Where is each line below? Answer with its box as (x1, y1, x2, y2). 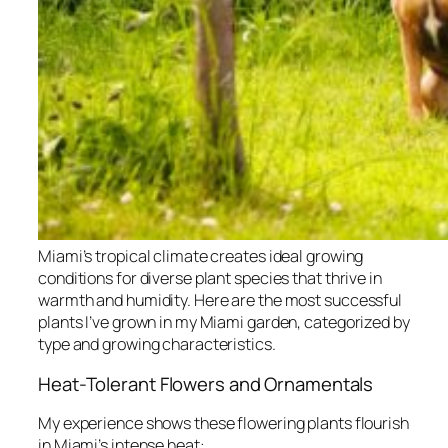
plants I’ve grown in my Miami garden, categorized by (38, 311, 410, 334)
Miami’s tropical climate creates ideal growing (38, 245, 364, 268)
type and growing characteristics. (38, 333, 276, 356)
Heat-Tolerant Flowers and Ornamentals (38, 370, 374, 397)
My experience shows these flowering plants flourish (38, 412, 409, 435)
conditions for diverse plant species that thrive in (38, 267, 382, 290)
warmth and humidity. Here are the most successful (38, 289, 403, 312)
